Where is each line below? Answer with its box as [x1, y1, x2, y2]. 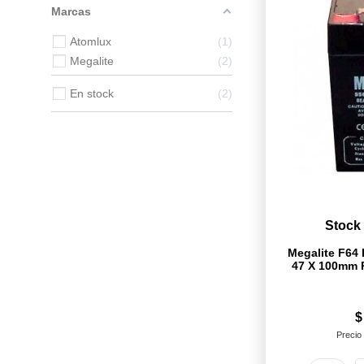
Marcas [51, 5, 91, 18]
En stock [70, 87, 114, 100]
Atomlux [70, 35, 111, 48]
